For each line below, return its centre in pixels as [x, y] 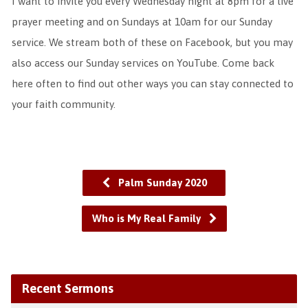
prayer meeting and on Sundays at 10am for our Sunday [142, 22]
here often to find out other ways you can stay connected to [152, 84]
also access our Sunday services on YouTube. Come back [143, 63]
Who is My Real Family [147, 218]
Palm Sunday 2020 [161, 183]
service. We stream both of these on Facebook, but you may [152, 42]
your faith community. [63, 104]
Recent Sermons [67, 288]
